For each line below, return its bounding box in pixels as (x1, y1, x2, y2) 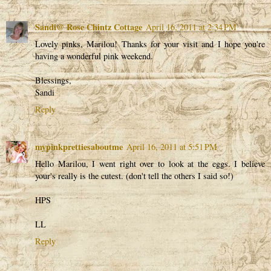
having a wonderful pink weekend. (35, 50, 153, 62)
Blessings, (35, 74, 71, 86)
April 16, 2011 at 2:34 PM (146, 21, 237, 33)
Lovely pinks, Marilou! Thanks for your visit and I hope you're (35, 38, 265, 50)
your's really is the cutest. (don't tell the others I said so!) (35, 169, 233, 181)
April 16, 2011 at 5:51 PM (126, 140, 217, 152)
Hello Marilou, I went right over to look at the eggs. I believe (35, 157, 265, 169)
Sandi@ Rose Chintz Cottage (35, 20, 142, 33)
